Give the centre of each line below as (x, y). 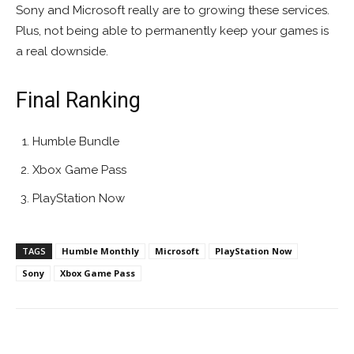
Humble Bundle (76, 142)
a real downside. (62, 52)
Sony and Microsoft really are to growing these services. (173, 11)
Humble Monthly (100, 251)
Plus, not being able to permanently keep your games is (172, 31)
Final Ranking (78, 101)
